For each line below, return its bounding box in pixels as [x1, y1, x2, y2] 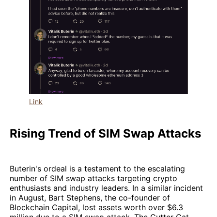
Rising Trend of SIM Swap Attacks [10, 126, 201, 141]
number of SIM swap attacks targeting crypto [10, 173, 177, 184]
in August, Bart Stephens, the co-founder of [10, 193, 170, 203]
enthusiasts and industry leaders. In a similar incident [10, 183, 203, 193]
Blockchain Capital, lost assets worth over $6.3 [10, 202, 183, 213]
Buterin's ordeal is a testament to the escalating [10, 164, 185, 174]
